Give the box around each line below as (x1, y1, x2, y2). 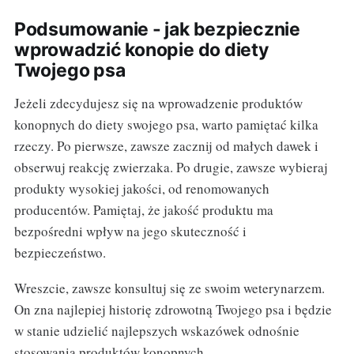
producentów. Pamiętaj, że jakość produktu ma (13, 201, 273, 220)
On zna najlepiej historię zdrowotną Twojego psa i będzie (13, 300, 332, 319)
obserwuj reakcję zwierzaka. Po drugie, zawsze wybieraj (13, 158, 328, 177)
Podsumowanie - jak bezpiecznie (13, 18, 301, 41)
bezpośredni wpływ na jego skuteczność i (13, 222, 247, 241)
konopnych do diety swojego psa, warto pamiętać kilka (13, 115, 318, 134)
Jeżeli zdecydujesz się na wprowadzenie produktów (13, 94, 303, 113)
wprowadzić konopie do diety (13, 39, 269, 62)
